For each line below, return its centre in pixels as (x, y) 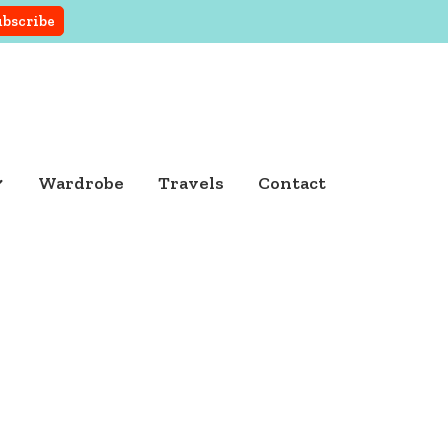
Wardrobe (80, 183)
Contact (291, 183)
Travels (190, 183)
